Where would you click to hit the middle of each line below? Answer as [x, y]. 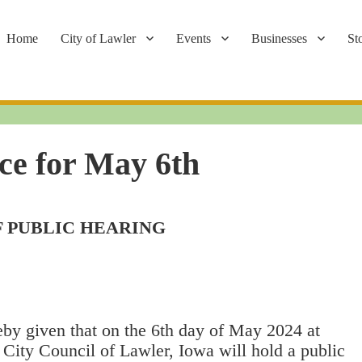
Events [194, 38]
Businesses [279, 38]
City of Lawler [98, 38]
